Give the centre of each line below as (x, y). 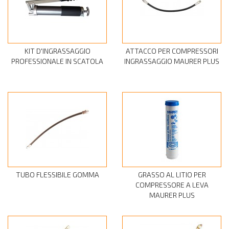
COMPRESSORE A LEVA (172, 185)
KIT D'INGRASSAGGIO (57, 51)
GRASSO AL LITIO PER (172, 175)
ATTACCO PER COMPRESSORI (172, 51)
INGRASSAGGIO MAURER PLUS (172, 61)
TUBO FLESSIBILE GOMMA (57, 175)
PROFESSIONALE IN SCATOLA (57, 61)
